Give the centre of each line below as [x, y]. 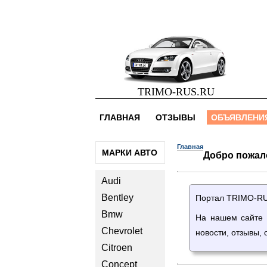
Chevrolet [122, 231]
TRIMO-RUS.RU [176, 92]
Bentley [117, 198]
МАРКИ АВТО [130, 153]
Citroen [117, 248]
